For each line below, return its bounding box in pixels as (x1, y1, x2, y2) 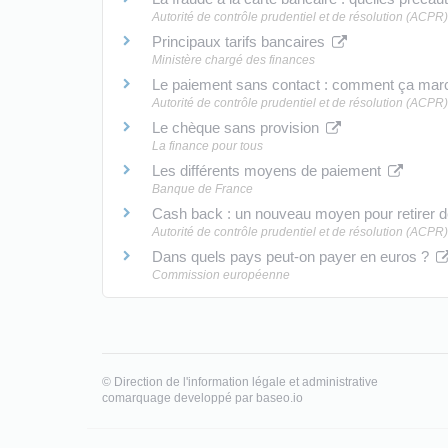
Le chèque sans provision (152, 118, 323, 136)
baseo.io (256, 390, 303, 405)
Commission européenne (152, 267, 290, 282)
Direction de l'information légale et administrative (114, 374, 378, 389)
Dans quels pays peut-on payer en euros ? (152, 247, 433, 265)
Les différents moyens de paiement (152, 161, 385, 179)
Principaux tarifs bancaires (152, 32, 329, 50)
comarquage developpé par (102, 390, 256, 405)
